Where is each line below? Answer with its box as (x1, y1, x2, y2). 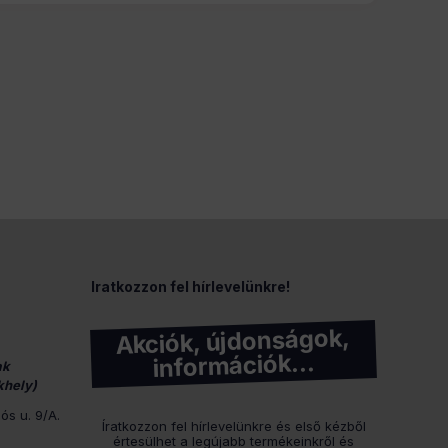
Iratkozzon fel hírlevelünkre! (91, 278, 290, 295)
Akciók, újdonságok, (115, 322, 351, 361)
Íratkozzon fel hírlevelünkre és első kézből (101, 418, 366, 434)
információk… (152, 348, 316, 383)
